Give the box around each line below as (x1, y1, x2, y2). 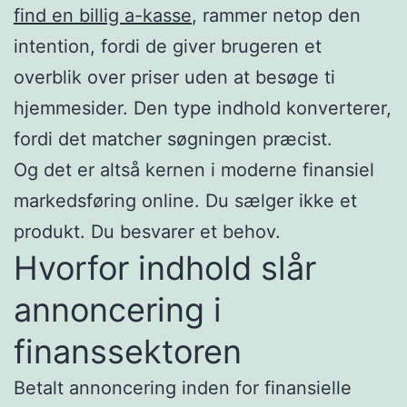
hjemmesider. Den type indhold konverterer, (14, 96, 392, 119)
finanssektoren (14, 331, 242, 372)
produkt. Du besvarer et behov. (14, 220, 281, 243)
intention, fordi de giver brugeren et (14, 35, 322, 57)
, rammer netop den (192, 4, 361, 26)
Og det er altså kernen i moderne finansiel (14, 158, 374, 181)
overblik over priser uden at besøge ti (14, 65, 335, 88)
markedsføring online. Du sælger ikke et (14, 189, 357, 212)
